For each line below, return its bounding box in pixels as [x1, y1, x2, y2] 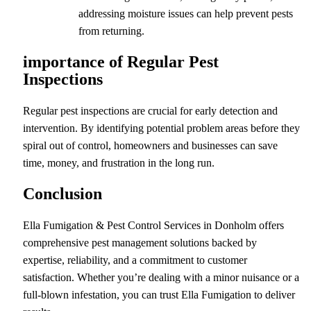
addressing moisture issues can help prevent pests [78, 8, 293, 20]
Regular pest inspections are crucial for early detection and [22, 105, 278, 117]
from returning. [78, 25, 144, 37]
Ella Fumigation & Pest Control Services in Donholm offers [22, 219, 284, 232]
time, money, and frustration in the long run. [22, 157, 215, 169]
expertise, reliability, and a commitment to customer [22, 254, 247, 267]
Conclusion [22, 185, 102, 203]
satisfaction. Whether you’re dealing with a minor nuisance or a [22, 271, 299, 284]
